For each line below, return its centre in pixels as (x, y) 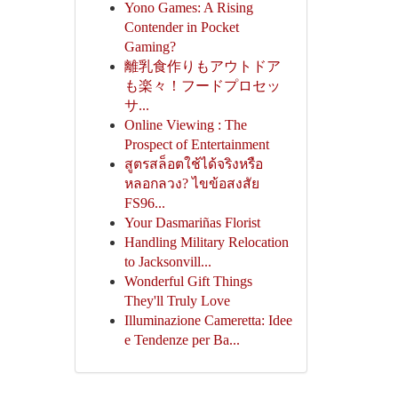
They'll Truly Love (177, 301)
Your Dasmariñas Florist (192, 223)
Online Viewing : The (185, 125)
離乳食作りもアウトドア (202, 66)
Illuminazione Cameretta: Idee (208, 320)
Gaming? (150, 47)
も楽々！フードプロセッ (202, 86)
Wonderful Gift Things (188, 281)
